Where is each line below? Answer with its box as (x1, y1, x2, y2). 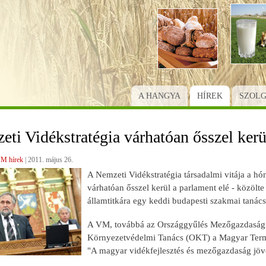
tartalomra (132, 27, 167, 39)
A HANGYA (138, 91, 180, 100)
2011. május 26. (27, 155, 73, 164)
